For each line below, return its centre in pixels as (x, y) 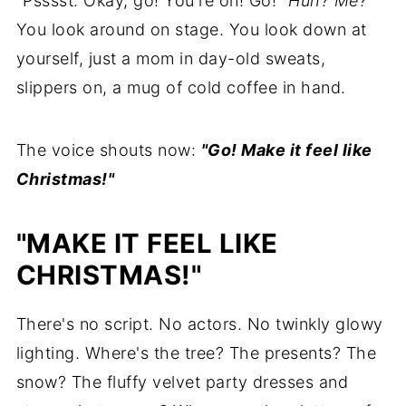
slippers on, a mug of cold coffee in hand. (181, 87)
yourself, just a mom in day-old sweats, (171, 58)
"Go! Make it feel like (286, 150)
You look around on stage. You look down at (191, 29)
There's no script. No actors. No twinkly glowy (199, 324)
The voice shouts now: (108, 150)
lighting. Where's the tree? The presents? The (196, 353)
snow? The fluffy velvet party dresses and (182, 382)
